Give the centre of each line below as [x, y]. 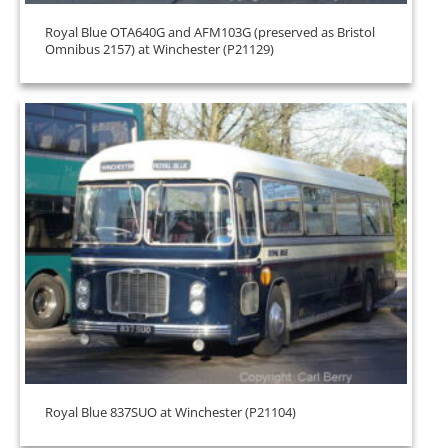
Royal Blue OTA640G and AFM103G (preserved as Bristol [210, 32]
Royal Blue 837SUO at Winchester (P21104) [170, 412]
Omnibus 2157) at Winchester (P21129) [159, 49]
